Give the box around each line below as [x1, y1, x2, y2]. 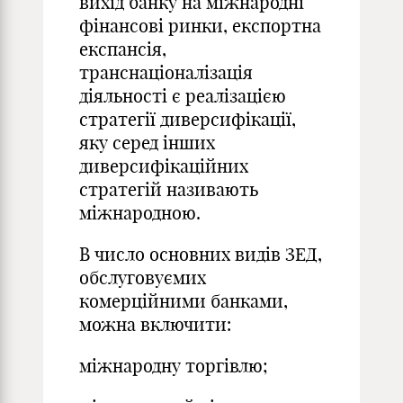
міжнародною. [79, 201, 201, 224]
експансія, [79, 38, 166, 60]
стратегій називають [79, 178, 258, 201]
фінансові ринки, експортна [79, 14, 321, 37]
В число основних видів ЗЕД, [79, 243, 322, 265]
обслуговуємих [79, 266, 206, 289]
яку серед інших [79, 131, 215, 154]
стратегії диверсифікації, [79, 108, 296, 130]
